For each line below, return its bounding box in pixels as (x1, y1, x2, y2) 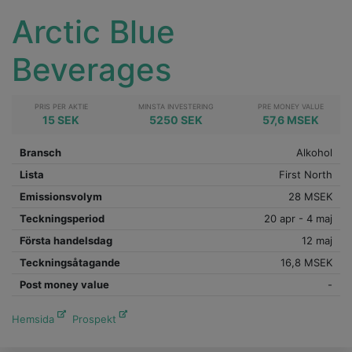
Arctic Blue (12, 13, 175, 51)
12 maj (302, 234, 332, 247)
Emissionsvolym (20, 190, 102, 203)
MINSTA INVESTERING (137, 102, 214, 111)
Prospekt (71, 313, 116, 326)
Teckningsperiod (20, 212, 104, 225)
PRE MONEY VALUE (257, 102, 324, 111)
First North (279, 168, 332, 181)
